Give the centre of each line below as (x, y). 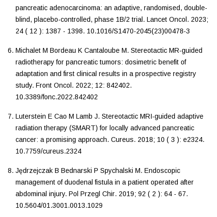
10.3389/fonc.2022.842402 (57, 97)
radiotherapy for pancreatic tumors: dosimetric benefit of (101, 62)
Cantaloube (103, 50)
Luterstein (32, 116)
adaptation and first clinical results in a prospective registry (106, 73)
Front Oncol (54, 85)
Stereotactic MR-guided (167, 50)
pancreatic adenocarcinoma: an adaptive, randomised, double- (111, 8)
